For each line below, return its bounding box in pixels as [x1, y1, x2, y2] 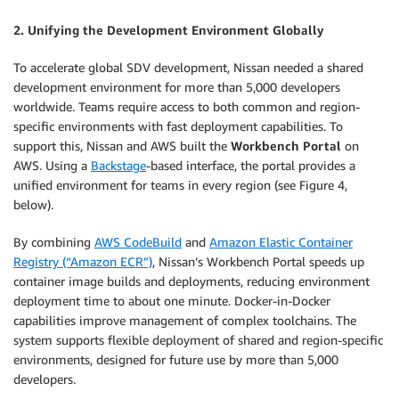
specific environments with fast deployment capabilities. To [13, 118, 343, 134]
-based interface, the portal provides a [146, 157, 355, 173]
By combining [13, 233, 94, 249]
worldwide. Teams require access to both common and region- [13, 98, 360, 114]
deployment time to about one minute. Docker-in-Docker [13, 292, 330, 308]
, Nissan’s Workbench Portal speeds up [152, 253, 364, 269]
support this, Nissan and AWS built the [13, 137, 231, 153]
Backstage [91, 157, 146, 173]
